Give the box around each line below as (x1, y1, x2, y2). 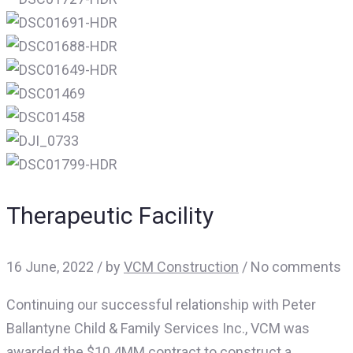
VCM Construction (124, 258, 239, 276)
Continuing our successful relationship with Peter (6, 296, 316, 314)
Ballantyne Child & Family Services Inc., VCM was (6, 320, 310, 337)
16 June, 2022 (6, 258, 94, 276)
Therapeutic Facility (6, 202, 214, 230)
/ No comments (239, 258, 341, 276)
